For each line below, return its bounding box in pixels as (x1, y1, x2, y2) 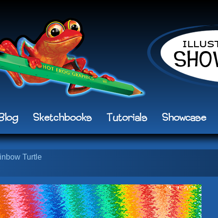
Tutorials (107, 111, 147, 125)
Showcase (162, 111, 207, 125)
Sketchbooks (33, 111, 92, 125)
